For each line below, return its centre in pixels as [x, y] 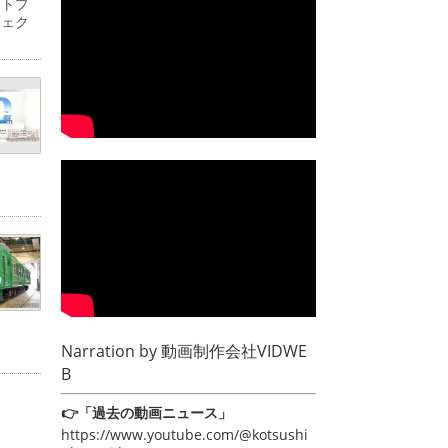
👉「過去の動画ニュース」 [146, 412]
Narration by [111, 350]
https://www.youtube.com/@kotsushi [184, 434]
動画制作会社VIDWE [234, 350]
